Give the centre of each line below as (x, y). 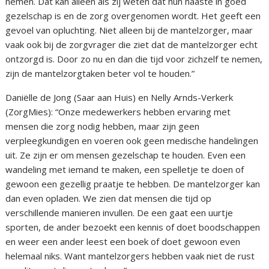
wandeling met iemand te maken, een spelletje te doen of (125, 170)
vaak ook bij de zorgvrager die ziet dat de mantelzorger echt (132, 45)
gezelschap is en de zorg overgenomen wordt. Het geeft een (133, 16)
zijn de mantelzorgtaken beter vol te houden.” (100, 74)
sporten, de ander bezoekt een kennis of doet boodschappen (133, 227)
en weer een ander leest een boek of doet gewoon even (123, 242)
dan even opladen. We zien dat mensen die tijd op (109, 198)
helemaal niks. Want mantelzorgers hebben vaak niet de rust (130, 256)
